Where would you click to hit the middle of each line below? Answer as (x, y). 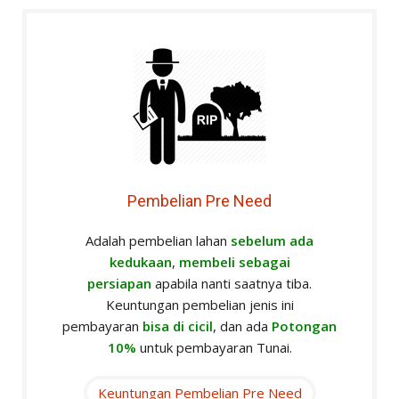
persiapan (119, 284)
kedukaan (140, 262)
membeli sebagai (234, 262)
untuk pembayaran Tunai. (216, 348)
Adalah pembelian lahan (158, 241)
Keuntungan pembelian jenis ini (199, 305)
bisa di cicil (178, 326)
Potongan (304, 326)
